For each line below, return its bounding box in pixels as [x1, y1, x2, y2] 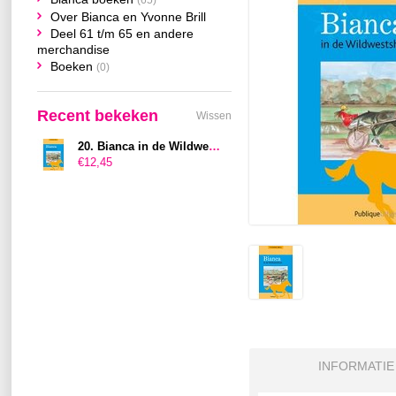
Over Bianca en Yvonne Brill [50, 10, 206, 24]
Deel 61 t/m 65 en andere [50, 27, 194, 41]
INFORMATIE [317, 359, 394, 373]
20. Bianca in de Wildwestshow [209, 140, 220, 153]
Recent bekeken [37, 107, 158, 125]
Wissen [196, 110, 232, 122]
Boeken [50, 59, 96, 73]
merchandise [37, 42, 110, 57]
